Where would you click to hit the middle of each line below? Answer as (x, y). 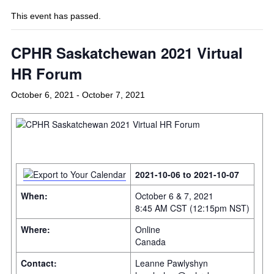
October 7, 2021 (113, 95)
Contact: (39, 263)
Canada (150, 241)
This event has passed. (56, 16)
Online (148, 229)
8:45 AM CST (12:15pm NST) (192, 208)
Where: (35, 229)
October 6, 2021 (43, 95)
